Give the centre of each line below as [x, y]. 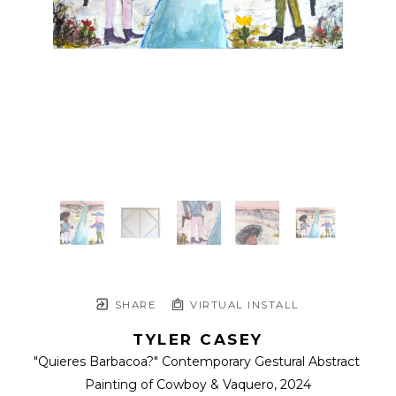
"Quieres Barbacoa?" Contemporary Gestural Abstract [196, 362]
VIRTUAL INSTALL [243, 305]
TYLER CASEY [198, 340]
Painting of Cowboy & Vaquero [179, 385]
